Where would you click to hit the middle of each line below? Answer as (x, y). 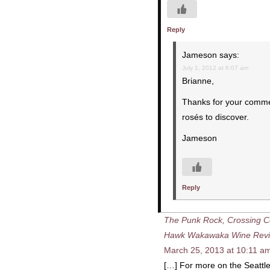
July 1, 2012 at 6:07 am (215, 68)
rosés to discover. (215, 117)
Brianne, (198, 81)
